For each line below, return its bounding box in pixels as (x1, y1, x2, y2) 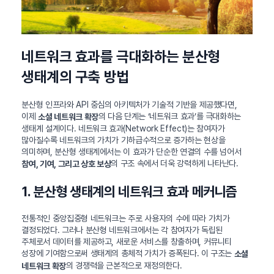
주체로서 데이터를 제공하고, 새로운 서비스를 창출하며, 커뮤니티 (21, 237, 232, 246)
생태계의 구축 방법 (21, 68, 129, 86)
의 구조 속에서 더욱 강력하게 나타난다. (111, 158, 239, 169)
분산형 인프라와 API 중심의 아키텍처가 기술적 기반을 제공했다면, (21, 100, 237, 110)
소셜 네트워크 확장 (38, 112, 98, 122)
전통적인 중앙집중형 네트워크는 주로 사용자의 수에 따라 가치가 (21, 213, 230, 223)
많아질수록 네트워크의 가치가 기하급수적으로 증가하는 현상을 (21, 135, 226, 146)
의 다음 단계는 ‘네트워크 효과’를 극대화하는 (98, 111, 242, 122)
